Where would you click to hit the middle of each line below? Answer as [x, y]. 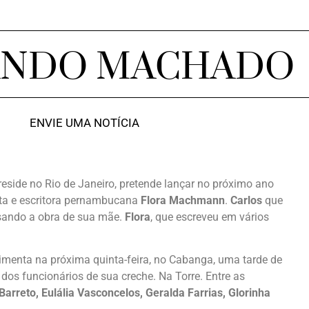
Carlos [246, 200]
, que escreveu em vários [210, 217]
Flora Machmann [183, 200]
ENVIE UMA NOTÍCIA [84, 123]
